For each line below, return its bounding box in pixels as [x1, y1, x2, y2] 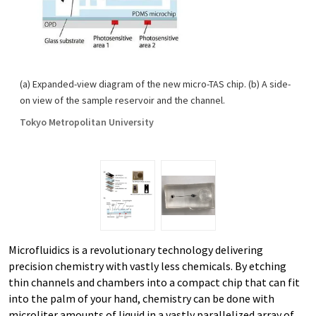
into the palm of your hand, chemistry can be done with [8, 291, 274, 305]
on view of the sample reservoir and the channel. [20, 94, 225, 107]
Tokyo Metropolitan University [20, 116, 154, 128]
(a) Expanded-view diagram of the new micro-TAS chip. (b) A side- [20, 78, 291, 90]
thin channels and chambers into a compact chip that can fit [8, 275, 300, 289]
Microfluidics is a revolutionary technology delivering [8, 243, 263, 257]
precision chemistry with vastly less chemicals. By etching [8, 259, 286, 273]
